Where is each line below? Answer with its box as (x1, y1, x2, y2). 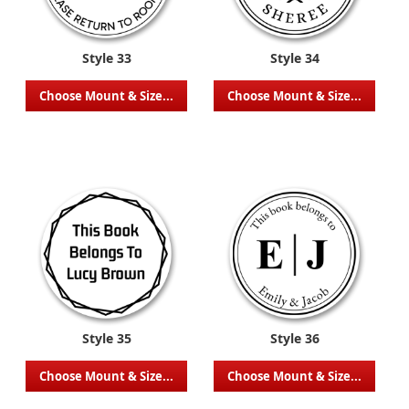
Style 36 (269, 329, 320, 347)
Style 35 (81, 329, 131, 347)
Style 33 (81, 48, 131, 67)
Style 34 (269, 48, 320, 67)
